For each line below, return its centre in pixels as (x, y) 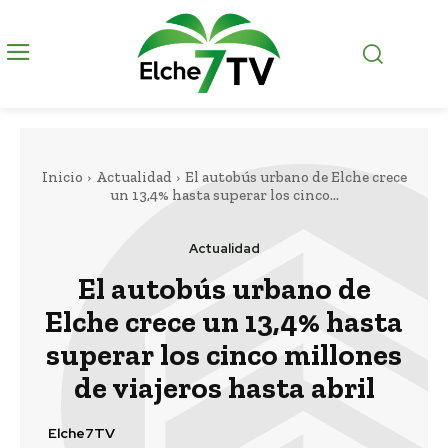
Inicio (62, 177)
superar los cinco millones (224, 355)
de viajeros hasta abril (224, 388)
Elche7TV (81, 432)
